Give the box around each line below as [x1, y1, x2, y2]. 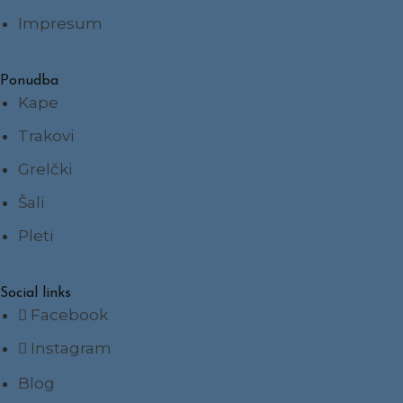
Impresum [18, 14, 103, 33]
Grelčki [18, 160, 73, 179]
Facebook [31, 306, 109, 325]
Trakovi [18, 127, 75, 146]
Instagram [31, 339, 112, 358]
